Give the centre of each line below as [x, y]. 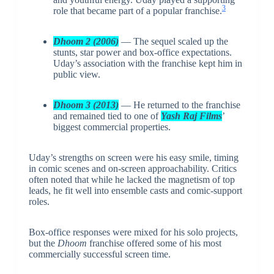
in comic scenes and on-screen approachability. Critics [132, 169]
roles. [39, 202]
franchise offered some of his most [154, 243]
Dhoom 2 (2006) [86, 42]
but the [43, 243]
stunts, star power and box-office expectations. [142, 53]
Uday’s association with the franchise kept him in [147, 64]
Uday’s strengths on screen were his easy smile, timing [133, 158]
